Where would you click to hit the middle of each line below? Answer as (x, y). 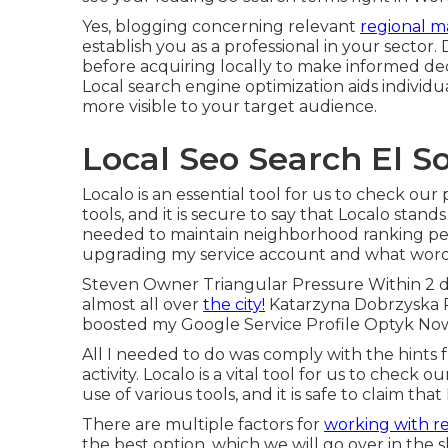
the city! (234, 304)
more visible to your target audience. (229, 106)
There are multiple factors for (203, 424)
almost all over (142, 304)
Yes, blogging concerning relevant (221, 26)
